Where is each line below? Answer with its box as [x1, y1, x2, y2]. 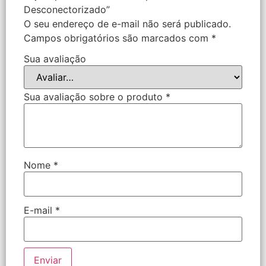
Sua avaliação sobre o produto [24, 91, 166, 103]
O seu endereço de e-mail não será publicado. [24, 17, 231, 30]
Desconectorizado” [24, 3, 110, 15]
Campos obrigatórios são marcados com [24, 31, 211, 44]
